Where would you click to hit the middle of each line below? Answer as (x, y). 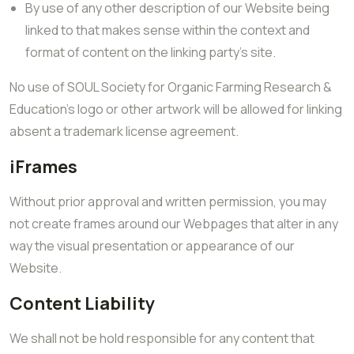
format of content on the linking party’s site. (151, 52)
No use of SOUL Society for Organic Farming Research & (171, 87)
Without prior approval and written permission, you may (168, 201)
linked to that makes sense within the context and (168, 30)
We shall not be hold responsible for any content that (162, 338)
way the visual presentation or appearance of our (152, 246)
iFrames (43, 167)
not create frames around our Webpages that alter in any (174, 224)
